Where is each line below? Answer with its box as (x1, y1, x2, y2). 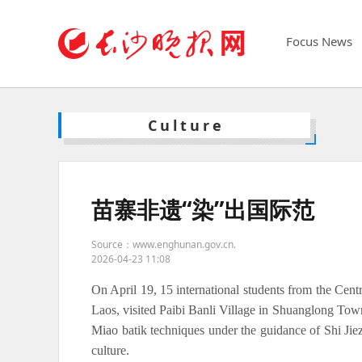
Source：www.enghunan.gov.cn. (91, 238, 236, 251)
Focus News (286, 33, 352, 49)
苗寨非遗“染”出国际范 (91, 194, 314, 225)
